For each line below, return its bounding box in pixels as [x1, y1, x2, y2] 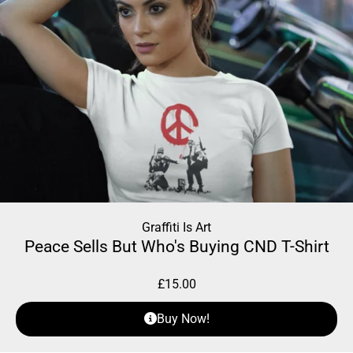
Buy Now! [156, 311, 210, 327]
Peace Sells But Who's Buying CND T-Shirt [24, 237, 329, 257]
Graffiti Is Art [142, 220, 211, 236]
